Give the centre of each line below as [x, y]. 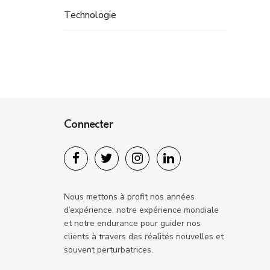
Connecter [88, 125]
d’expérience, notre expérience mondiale [141, 210]
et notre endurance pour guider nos [132, 224]
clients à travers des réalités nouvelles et [144, 237]
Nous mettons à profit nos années [129, 197]
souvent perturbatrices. [108, 250]
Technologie [90, 15]
